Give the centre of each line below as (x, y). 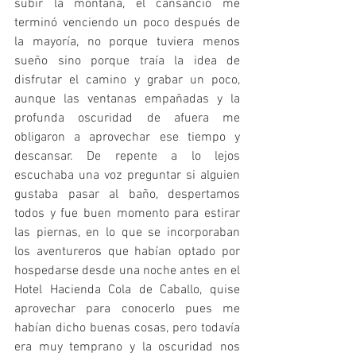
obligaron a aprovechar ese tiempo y (127, 137)
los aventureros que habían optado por (127, 252)
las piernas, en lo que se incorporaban (127, 232)
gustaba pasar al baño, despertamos (127, 194)
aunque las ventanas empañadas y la (127, 99)
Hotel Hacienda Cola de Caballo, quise (127, 290)
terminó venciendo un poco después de (127, 23)
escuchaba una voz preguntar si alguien (127, 175)
